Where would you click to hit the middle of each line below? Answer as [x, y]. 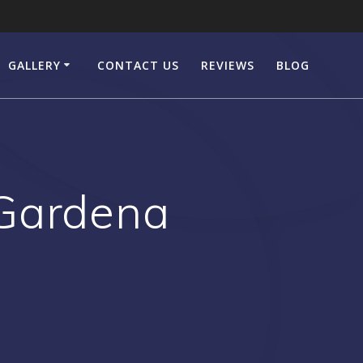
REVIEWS [228, 65]
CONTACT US [138, 65]
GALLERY [34, 65]
